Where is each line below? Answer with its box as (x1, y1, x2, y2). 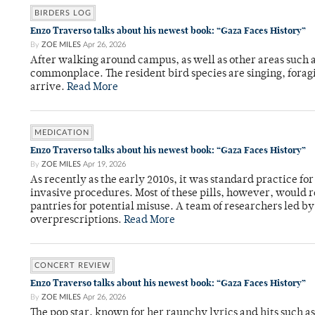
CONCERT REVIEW (34, 262, 110, 270)
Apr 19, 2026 (83, 160, 126, 169)
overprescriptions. (30, 215, 124, 226)
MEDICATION (34, 129, 89, 137)
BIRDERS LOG (34, 9, 91, 18)
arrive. (30, 82, 67, 94)
